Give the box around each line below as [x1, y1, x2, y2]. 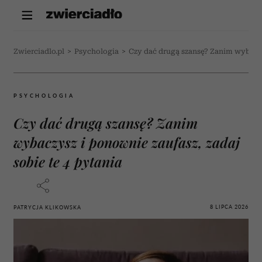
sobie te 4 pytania [13, 152, 122, 171]
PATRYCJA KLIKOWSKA [13, 204, 81, 211]
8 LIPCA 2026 [210, 203, 249, 210]
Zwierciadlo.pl [13, 47, 64, 56]
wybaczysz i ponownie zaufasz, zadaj [13, 133, 240, 151]
